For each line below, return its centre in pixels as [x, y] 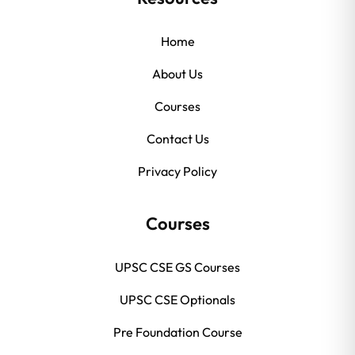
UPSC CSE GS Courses [177, 267]
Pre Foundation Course [177, 332]
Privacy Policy [177, 172]
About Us [177, 74]
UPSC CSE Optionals [177, 300]
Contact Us [177, 139]
